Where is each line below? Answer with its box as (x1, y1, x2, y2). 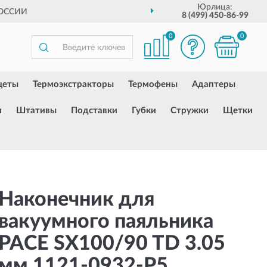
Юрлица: (197, 3, 233, 11)
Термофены (128, 80, 178, 89)
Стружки (170, 106, 209, 115)
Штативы (16, 106, 57, 115)
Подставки (71, 106, 117, 115)
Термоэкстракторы (33, 80, 114, 89)
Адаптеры (192, 80, 235, 89)
